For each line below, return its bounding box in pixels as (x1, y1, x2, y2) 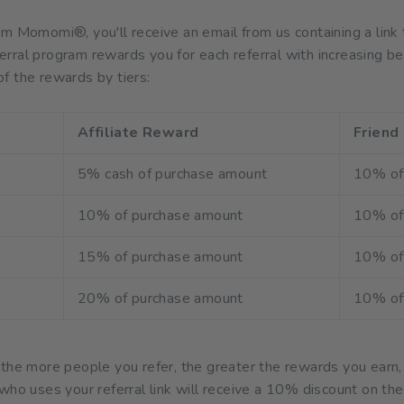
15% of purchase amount (78, 246, 243, 267)
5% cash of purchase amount (78, 163, 268, 184)
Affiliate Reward (78, 122, 199, 142)
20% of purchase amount (78, 288, 243, 308)
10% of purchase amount (78, 205, 243, 225)
